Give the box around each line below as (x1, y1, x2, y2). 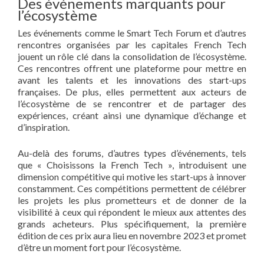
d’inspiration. (18, 121, 70, 133)
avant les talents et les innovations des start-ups (18, 74, 246, 85)
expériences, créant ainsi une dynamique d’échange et (18, 109, 246, 121)
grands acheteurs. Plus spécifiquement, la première (18, 217, 246, 229)
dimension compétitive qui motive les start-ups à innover (18, 170, 246, 182)
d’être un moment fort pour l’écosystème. (18, 241, 181, 253)
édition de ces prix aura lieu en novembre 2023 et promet (18, 229, 246, 241)
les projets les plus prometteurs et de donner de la (18, 194, 246, 206)
